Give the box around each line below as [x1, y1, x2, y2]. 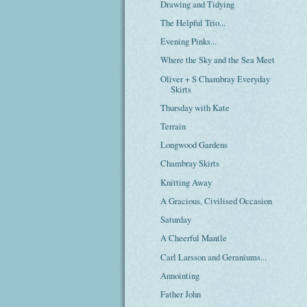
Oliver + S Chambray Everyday [160, 72, 271, 85]
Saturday [160, 213, 192, 226]
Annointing [160, 269, 200, 282]
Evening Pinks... [160, 35, 217, 48]
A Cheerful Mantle [160, 232, 228, 245]
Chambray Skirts [160, 157, 220, 170]
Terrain [160, 120, 186, 133]
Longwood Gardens [160, 138, 228, 151]
